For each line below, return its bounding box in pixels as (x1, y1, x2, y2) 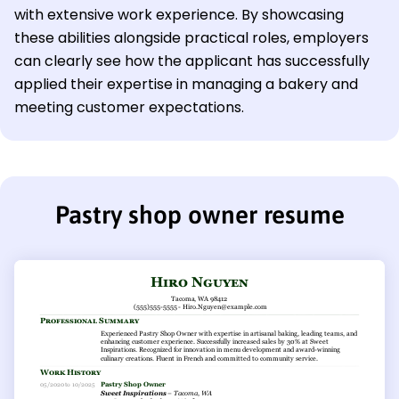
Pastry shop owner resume (54, 200, 345, 230)
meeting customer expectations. (14, 97, 244, 118)
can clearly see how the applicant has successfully (14, 51, 370, 72)
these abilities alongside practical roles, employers (14, 28, 369, 49)
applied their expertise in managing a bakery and (14, 74, 358, 95)
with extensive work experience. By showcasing (14, 4, 344, 26)
